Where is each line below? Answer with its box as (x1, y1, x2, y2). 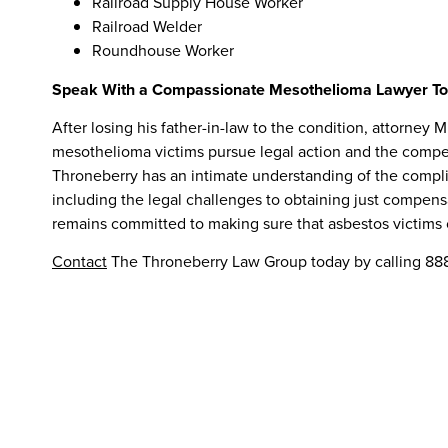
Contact (52, 250, 107, 274)
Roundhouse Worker (92, 38, 234, 62)
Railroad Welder (92, 14, 202, 38)
